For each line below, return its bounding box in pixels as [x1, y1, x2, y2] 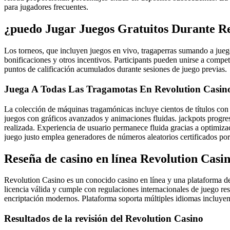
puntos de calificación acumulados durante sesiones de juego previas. [4, 65, 227, 74]
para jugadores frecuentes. [4, 3, 88, 12]
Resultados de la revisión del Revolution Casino [4, 213, 203, 224]
